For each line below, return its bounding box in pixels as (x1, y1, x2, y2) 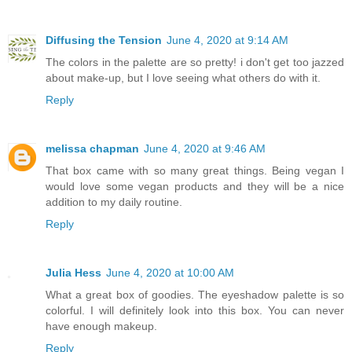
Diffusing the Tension (46, 33, 162, 46)
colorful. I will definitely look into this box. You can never (46, 303, 344, 317)
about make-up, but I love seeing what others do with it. (46, 71, 321, 84)
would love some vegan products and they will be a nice (46, 179, 344, 192)
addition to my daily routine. (46, 195, 182, 208)
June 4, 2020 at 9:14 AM (167, 33, 288, 46)
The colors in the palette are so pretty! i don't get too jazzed (46, 55, 344, 68)
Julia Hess (46, 266, 101, 279)
